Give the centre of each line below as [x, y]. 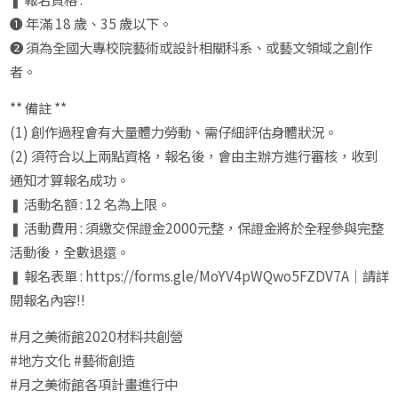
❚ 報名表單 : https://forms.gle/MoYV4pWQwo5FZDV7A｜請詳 [199, 275]
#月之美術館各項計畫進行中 [93, 384]
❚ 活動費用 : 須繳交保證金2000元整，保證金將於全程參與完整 [196, 227]
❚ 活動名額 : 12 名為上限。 [90, 203]
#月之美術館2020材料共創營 [96, 336]
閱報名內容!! [47, 299]
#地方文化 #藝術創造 [73, 360]
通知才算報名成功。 [69, 179]
